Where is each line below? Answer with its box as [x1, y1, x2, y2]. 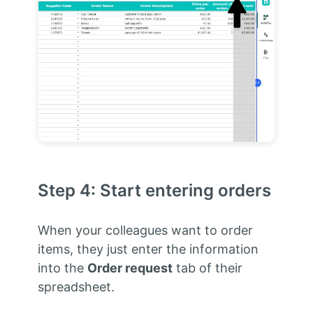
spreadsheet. [37, 279, 115, 295]
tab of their [172, 261, 242, 276]
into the [37, 261, 87, 276]
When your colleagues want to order [37, 223, 253, 238]
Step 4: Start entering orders [37, 180, 271, 201]
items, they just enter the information [37, 242, 259, 257]
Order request [87, 261, 173, 276]
